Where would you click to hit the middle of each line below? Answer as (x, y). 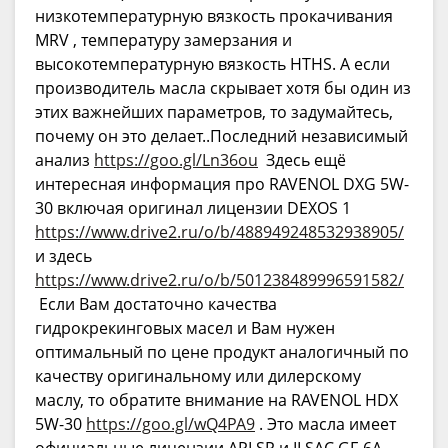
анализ (64, 160)
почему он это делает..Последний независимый (221, 136)
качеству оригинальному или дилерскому (198, 376)
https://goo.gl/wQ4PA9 (170, 424)
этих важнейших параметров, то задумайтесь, (214, 112)
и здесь (63, 256)
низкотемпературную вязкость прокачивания (214, 16)
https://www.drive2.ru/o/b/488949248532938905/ (219, 232)
